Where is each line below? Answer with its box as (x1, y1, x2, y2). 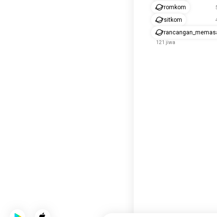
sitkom (164, 16, 182, 23)
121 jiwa (156, 40, 175, 45)
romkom (164, 4, 186, 11)
